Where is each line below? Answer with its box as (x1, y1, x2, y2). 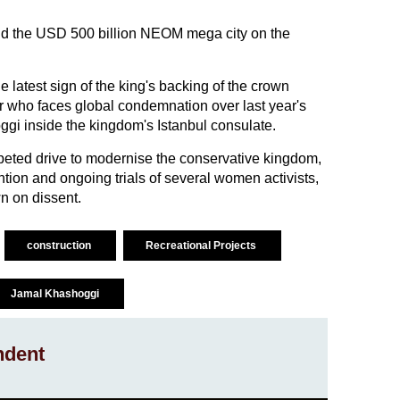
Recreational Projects (145, 239, 259, 253)
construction (26, 239, 94, 253)
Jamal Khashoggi (10, 287, 102, 301)
